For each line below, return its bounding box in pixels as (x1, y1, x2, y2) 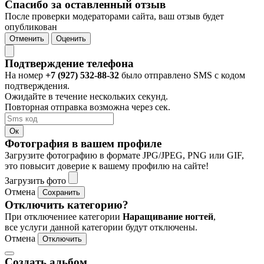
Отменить (9, 34, 44, 43)
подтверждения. (5, 80, 70, 91)
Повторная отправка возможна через (5, 101, 155, 112)
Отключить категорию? (5, 198, 128, 211)
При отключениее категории (5, 211, 123, 222)
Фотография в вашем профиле (5, 137, 161, 150)
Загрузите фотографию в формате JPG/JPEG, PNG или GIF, (5, 150, 244, 160)
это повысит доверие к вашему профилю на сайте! (5, 160, 209, 171)
